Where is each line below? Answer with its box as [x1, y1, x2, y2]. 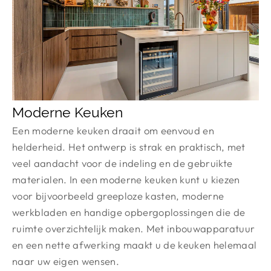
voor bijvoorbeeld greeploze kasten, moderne [12, 189, 224, 202]
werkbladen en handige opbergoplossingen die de [12, 205, 246, 218]
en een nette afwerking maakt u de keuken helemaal [12, 238, 257, 251]
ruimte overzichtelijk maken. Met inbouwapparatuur [12, 221, 255, 235]
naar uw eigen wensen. [12, 254, 119, 267]
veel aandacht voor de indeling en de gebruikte [12, 156, 233, 169]
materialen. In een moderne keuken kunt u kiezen [12, 172, 240, 186]
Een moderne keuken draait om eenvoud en [12, 123, 214, 137]
